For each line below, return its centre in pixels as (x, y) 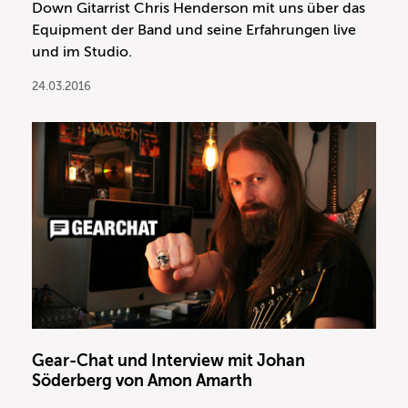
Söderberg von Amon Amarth (142, 380)
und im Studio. (82, 52)
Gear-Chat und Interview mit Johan (168, 360)
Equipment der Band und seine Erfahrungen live (194, 31)
